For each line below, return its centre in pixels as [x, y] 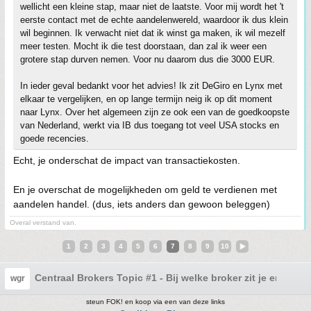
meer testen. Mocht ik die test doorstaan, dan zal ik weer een [143, 46]
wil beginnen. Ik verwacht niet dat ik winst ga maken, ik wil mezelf [153, 33]
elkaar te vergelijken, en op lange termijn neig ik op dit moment [146, 99]
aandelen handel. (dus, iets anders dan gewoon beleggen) [142, 204]
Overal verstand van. [43, 222]
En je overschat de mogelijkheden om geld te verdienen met [145, 190]
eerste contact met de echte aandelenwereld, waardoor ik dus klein [154, 20]
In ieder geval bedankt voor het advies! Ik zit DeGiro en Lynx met [151, 86]
